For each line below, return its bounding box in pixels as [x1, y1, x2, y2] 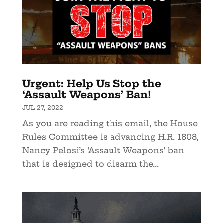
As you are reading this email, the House [22, 118, 198, 129]
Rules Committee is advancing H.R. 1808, [22, 132, 198, 142]
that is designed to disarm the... [22, 159, 159, 169]
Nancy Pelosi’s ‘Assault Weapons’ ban [22, 145, 184, 156]
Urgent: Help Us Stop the [22, 77, 161, 90]
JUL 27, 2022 [22, 104, 63, 111]
